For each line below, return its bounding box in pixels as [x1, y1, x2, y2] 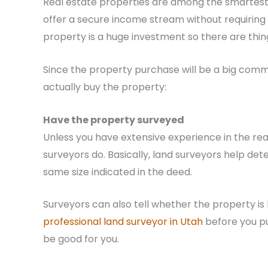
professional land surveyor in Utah [43, 215, 203, 229]
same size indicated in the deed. [43, 165, 192, 179]
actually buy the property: [43, 80, 166, 95]
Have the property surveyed [43, 112, 184, 127]
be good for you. [43, 232, 119, 246]
